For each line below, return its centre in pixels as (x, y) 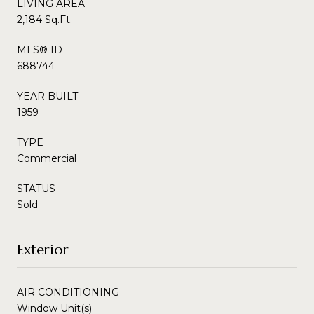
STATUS (36, 188)
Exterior (43, 250)
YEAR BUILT (47, 96)
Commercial (47, 158)
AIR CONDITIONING (68, 292)
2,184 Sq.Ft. (45, 19)
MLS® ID (40, 49)
